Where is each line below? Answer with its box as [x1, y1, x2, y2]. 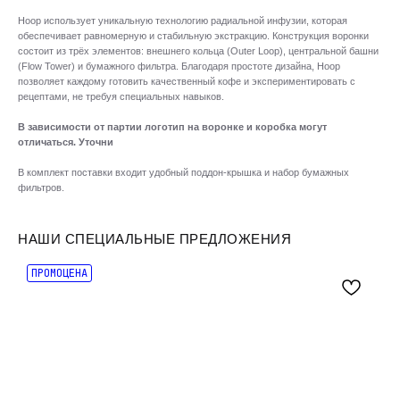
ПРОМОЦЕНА [31, 266, 87, 280]
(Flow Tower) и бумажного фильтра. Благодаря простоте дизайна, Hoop [18, 61, 340, 71]
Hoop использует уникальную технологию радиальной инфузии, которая [18, 15, 347, 26]
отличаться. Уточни [18, 137, 113, 147]
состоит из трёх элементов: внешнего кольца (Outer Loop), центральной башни [18, 46, 379, 56]
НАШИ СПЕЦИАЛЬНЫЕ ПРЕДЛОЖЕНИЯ [18, 231, 291, 246]
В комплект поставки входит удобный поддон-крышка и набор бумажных [18, 167, 349, 178]
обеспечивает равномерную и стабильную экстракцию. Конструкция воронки [18, 30, 369, 41]
